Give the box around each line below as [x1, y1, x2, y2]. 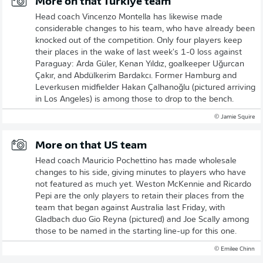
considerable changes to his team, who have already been [35, 25, 255, 33]
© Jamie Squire [214, 114, 255, 120]
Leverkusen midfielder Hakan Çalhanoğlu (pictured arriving [35, 83, 255, 92]
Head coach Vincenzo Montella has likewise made [35, 13, 222, 22]
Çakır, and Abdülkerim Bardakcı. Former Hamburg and [35, 72, 237, 80]
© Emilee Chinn [214, 246, 255, 252]
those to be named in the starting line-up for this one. [35, 227, 237, 236]
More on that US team [35, 140, 147, 151]
